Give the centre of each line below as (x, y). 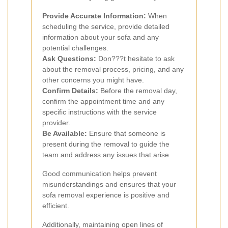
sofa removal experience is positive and (106, 195)
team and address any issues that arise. (107, 154)
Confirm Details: (70, 90)
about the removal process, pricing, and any (113, 69)
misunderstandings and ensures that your (109, 184)
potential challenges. (75, 48)
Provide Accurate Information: (94, 16)
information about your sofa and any (101, 37)
